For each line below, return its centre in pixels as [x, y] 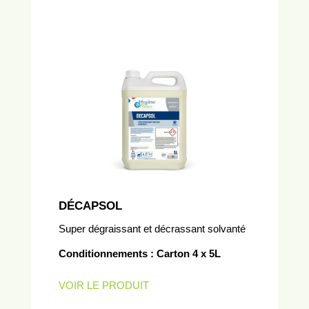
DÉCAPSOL [90, 206]
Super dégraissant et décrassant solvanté [152, 229]
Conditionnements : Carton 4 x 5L [140, 253]
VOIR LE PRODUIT [104, 285]
